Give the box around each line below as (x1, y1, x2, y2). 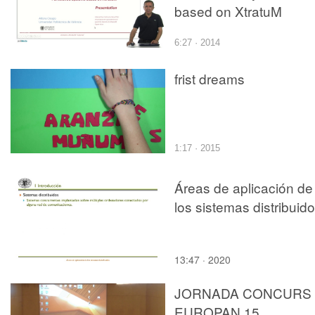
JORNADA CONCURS (174, 283, 311, 302)
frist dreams (174, 68, 245, 88)
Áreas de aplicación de (174, 177, 313, 197)
